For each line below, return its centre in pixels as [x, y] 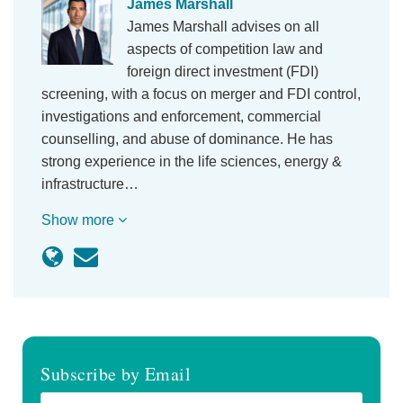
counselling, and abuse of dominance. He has [187, 139]
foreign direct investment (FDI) [223, 72]
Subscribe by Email [116, 374]
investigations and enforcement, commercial [181, 116]
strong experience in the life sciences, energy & [192, 161]
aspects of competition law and [225, 49]
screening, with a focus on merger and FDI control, [201, 94]
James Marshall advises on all [223, 27]
